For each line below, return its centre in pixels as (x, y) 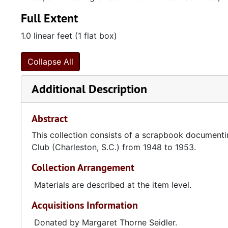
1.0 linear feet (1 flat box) (69, 36)
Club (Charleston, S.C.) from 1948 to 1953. (114, 147)
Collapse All (50, 62)
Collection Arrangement (83, 167)
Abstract (50, 119)
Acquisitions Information (85, 205)
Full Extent (49, 18)
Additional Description (89, 89)
